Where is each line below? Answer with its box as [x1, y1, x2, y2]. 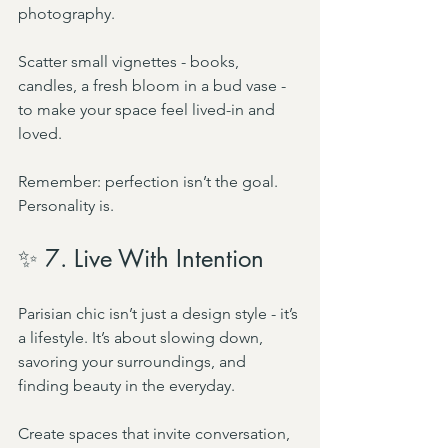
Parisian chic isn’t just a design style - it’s [18, 304, 302, 323]
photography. [18, 4, 115, 23]
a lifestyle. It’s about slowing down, [18, 328, 267, 347]
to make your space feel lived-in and [18, 100, 279, 119]
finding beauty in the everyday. [18, 376, 235, 395]
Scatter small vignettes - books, [18, 52, 243, 71]
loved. [18, 124, 62, 143]
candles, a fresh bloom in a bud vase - [18, 76, 290, 95]
